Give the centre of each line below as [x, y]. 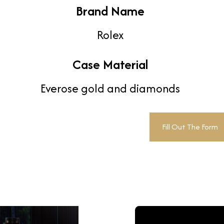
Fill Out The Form [190, 126]
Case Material [110, 64]
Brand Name [110, 11]
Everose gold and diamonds [110, 88]
